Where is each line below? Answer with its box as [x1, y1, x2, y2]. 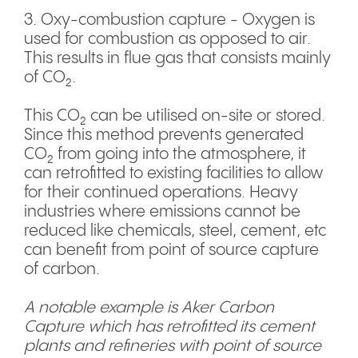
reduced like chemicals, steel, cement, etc [24, 222, 326, 240]
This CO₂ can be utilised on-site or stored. [24, 107, 325, 125]
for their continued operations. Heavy [24, 184, 298, 201]
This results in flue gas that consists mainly [24, 50, 331, 67]
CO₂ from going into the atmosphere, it [24, 145, 306, 163]
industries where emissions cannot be [24, 203, 300, 221]
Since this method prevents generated [24, 126, 304, 144]
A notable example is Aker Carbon [24, 299, 274, 316]
